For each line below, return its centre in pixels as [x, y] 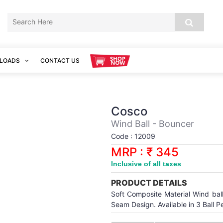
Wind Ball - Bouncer [153, 124]
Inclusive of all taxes [146, 164]
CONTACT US [60, 60]
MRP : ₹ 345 [145, 152]
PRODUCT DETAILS [149, 183]
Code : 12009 [133, 136]
